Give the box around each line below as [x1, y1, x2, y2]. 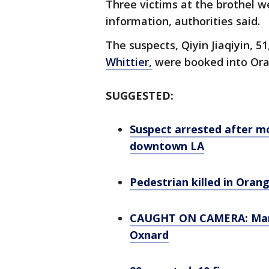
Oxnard [130, 228, 169, 243]
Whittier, [106, 55, 152, 70]
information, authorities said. [106, 14, 263, 29]
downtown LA [130, 139, 204, 154]
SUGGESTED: [106, 88, 174, 103]
